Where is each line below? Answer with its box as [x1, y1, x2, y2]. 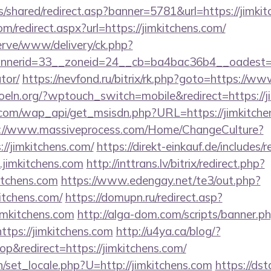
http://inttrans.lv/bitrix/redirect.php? [86, 156, 265, 171]
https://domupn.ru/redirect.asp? [65, 190, 223, 204]
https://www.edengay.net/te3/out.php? [60, 173, 261, 188]
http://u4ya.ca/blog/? [116, 224, 221, 238]
